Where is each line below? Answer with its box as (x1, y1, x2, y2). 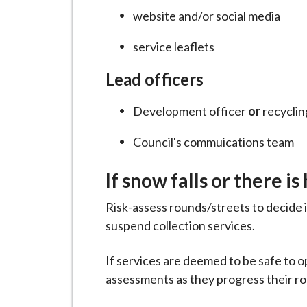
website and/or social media (133, 8, 280, 23)
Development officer (133, 103, 248, 119)
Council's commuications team (133, 134, 294, 149)
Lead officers (106, 69, 204, 89)
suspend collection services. (106, 218, 257, 233)
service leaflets (133, 39, 214, 54)
